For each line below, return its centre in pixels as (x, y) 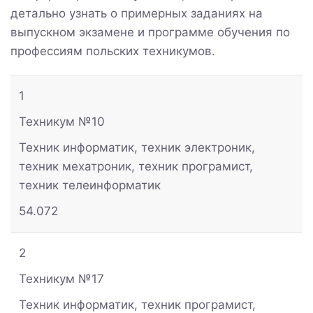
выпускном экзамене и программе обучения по (150, 32)
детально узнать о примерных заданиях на (137, 13)
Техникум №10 (62, 121)
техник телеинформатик (90, 185)
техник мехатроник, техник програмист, (136, 166)
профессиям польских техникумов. (113, 51)
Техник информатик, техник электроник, (137, 147)
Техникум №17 (61, 278)
